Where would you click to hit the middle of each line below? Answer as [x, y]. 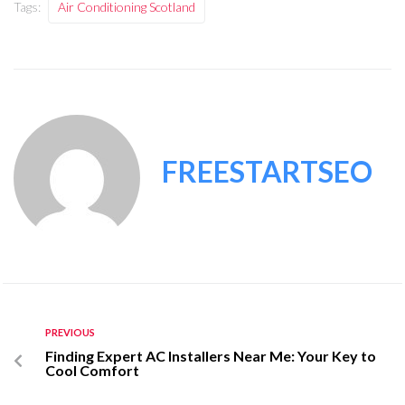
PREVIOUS [70, 333]
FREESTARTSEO [267, 172]
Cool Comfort [92, 371]
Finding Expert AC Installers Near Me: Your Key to [211, 356]
